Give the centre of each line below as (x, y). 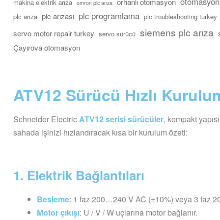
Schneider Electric (46, 119)
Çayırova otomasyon (47, 47)
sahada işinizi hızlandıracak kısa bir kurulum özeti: (100, 133)
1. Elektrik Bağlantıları (79, 175)
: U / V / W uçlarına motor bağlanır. (138, 212)
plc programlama (109, 15)
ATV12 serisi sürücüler (121, 119)
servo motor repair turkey (54, 33)
